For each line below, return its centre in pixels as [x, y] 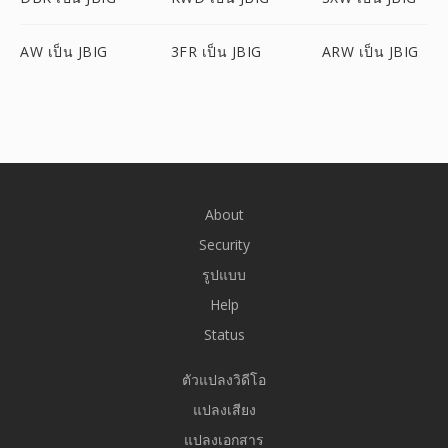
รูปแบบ [224, 274]
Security [224, 244]
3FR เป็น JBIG [216, 51]
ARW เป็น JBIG [370, 51]
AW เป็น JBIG [64, 51]
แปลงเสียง [224, 409]
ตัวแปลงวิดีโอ [224, 379]
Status [224, 334]
